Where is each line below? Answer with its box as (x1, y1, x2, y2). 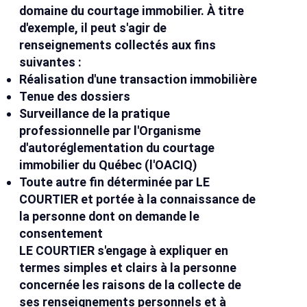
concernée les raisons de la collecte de (19, 278, 242, 293)
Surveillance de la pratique (19, 106, 171, 121)
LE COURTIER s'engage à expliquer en (19, 243, 229, 258)
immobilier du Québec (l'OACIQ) (19, 158, 198, 173)
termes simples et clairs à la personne (19, 260, 237, 275)
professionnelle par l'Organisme (19, 123, 201, 138)
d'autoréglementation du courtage (19, 140, 215, 156)
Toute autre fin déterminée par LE (19, 175, 210, 190)
